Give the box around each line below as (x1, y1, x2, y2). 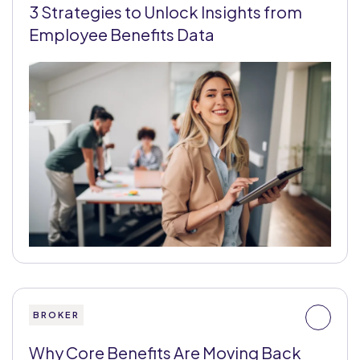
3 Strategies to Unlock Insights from (29, 2, 302, 22)
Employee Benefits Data (29, 24, 215, 44)
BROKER (33, 309, 80, 320)
